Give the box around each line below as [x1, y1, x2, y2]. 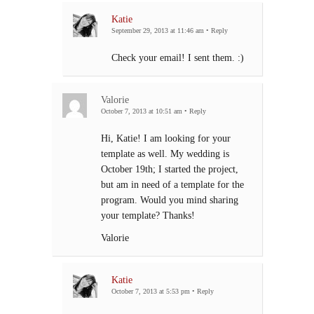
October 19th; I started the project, [101, 163, 238, 175]
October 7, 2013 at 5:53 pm [111, 287, 190, 296]
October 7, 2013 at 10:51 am [101, 107, 182, 116]
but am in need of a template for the [101, 179, 244, 191]
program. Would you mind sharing [101, 194, 238, 206]
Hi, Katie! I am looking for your [101, 132, 231, 144]
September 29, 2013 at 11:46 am [111, 27, 204, 35]
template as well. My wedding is [101, 148, 229, 160]
